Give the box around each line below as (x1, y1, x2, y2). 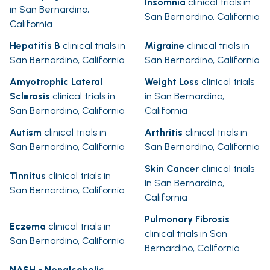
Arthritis (145, 127, 183, 139)
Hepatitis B (10, 40, 60, 52)
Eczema (10, 221, 46, 233)
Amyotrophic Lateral (10, 76, 102, 88)
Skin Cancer (145, 163, 199, 175)
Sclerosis (10, 90, 50, 102)
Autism (10, 127, 42, 139)
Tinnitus (10, 170, 46, 182)
